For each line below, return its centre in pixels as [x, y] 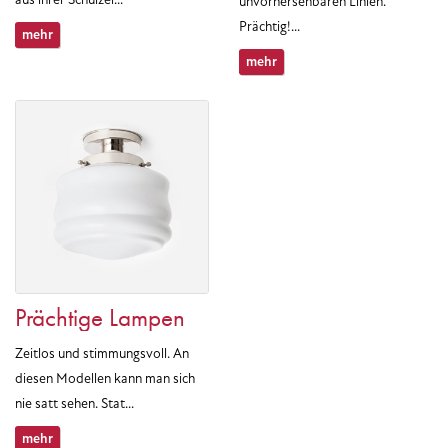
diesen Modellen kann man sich [105, 378]
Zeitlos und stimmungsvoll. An [102, 353]
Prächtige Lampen [100, 317]
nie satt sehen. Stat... [74, 403]
